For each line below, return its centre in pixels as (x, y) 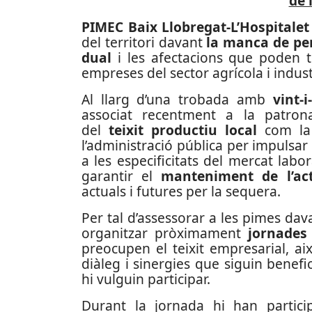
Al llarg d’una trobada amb (177, 99)
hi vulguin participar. (146, 279)
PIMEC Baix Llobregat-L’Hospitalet (196, 27)
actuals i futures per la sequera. (181, 191)
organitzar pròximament (165, 233)
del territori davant (144, 42)
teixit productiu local (183, 130)
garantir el (122, 176)
